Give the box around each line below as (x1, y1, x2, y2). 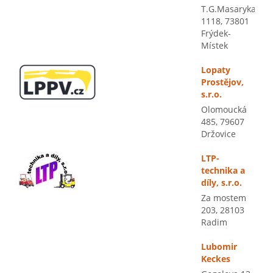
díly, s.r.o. (201, 177, 242, 188)
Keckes (201, 253, 230, 264)
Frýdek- (201, 27, 231, 39)
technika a (201, 165, 245, 176)
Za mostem (201, 192, 246, 204)
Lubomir (201, 241, 237, 252)
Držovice (201, 128, 236, 140)
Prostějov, (201, 76, 244, 88)
